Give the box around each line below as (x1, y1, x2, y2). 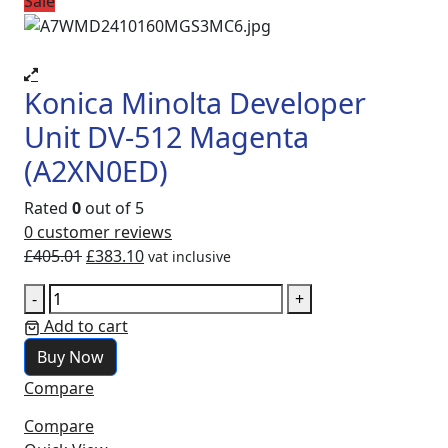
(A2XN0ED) (24, 151, 168, 191)
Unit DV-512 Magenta (24, 117, 309, 157)
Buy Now (37, 346, 104, 369)
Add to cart (44, 315, 128, 338)
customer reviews (33, 221, 172, 244)
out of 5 (81, 197, 144, 220)
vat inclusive (148, 247, 231, 267)
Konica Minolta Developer (24, 83, 366, 123)
